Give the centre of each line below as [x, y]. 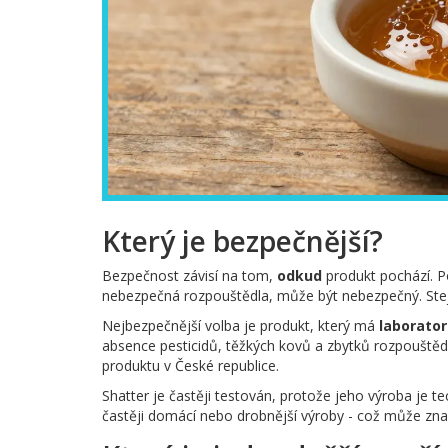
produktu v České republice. [190, 366]
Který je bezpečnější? [242, 241]
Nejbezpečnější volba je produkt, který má [240, 326]
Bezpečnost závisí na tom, [189, 276]
